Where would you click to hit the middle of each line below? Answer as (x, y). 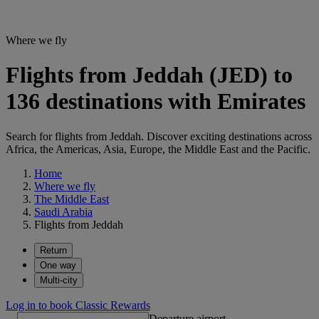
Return (53, 250)
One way (58, 265)
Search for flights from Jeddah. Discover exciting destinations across (159, 136)
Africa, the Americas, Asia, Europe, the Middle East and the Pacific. (158, 149)
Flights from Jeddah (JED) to (149, 75)
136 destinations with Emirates (156, 101)
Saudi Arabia (63, 211)
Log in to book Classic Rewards (78, 305)
